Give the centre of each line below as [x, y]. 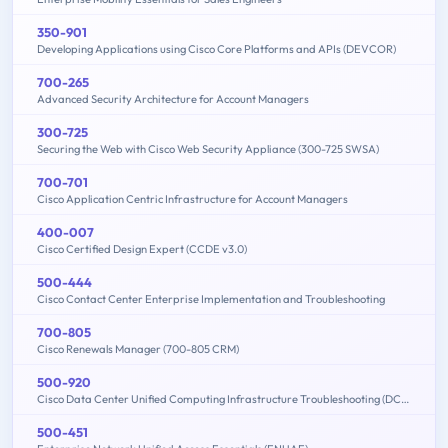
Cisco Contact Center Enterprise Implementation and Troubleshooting [211, 299]
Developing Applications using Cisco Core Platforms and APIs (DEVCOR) [216, 49]
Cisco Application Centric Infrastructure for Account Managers [192, 199]
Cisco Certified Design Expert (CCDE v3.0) [142, 249]
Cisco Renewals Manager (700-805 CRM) [138, 349]
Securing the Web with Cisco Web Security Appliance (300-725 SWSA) [208, 149]
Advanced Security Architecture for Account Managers [173, 99]
